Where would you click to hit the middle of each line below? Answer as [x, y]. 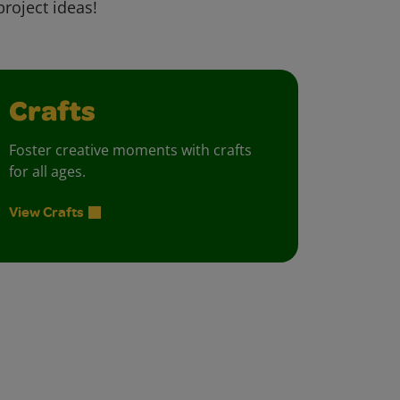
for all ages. [47, 172]
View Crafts [46, 212]
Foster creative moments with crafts [130, 150]
